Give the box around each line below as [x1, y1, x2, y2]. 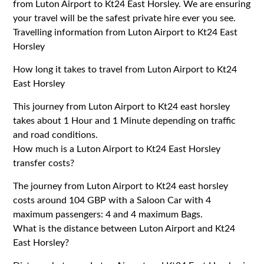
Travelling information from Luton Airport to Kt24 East [13, 27, 238, 37]
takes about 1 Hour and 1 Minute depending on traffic [13, 115, 236, 126]
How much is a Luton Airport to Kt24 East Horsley [13, 144, 221, 154]
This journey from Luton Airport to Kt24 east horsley [13, 101, 230, 111]
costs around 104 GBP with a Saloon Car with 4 [13, 195, 212, 205]
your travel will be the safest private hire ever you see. [13, 13, 236, 23]
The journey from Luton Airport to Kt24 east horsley [13, 181, 229, 191]
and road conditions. [13, 130, 98, 140]
